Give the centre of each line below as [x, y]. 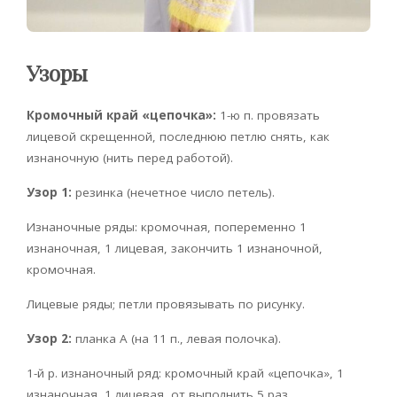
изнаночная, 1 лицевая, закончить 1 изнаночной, [175, 249]
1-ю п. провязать [268, 116]
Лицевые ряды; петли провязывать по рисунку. [166, 304]
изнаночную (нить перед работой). [130, 158]
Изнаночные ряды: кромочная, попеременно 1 [167, 227]
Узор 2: [49, 339]
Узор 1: [49, 193]
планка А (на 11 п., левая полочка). [176, 339]
